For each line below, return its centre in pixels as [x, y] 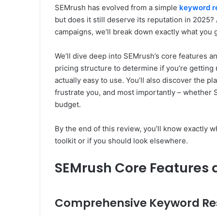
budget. [68, 104]
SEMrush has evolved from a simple [117, 7]
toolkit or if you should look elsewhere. [122, 140]
